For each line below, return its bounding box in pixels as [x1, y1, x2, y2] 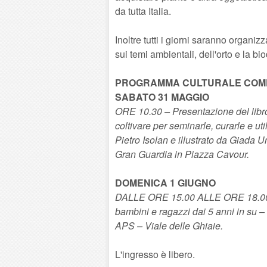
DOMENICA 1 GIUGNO [115, 176, 216, 190]
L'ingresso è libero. [115, 247, 195, 261]
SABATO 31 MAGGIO [115, 90, 209, 104]
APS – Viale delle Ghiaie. [115, 219, 223, 232]
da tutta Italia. [115, 4, 171, 18]
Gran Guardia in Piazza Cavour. [115, 147, 249, 161]
